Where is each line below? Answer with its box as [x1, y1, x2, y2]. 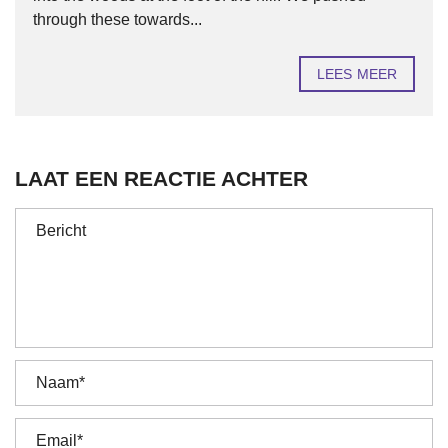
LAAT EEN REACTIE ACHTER [15, 167, 308, 190]
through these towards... [33, 11, 202, 28]
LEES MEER [317, 66, 397, 82]
